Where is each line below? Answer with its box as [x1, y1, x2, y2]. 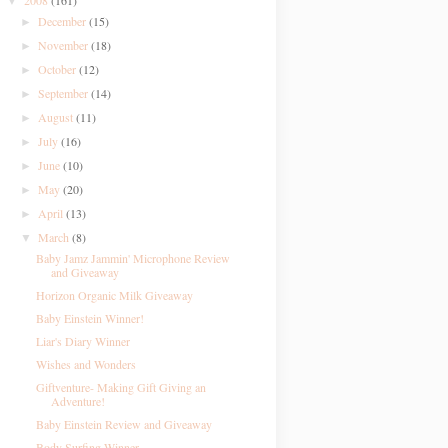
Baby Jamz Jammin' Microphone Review [35, 250, 230, 266]
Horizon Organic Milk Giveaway [35, 287, 193, 303]
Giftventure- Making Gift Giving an [35, 379, 206, 395]
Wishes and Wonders [35, 356, 136, 372]
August [38, 109, 77, 125]
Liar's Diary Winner [35, 333, 130, 349]
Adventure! [50, 393, 105, 409]
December [38, 13, 90, 29]
